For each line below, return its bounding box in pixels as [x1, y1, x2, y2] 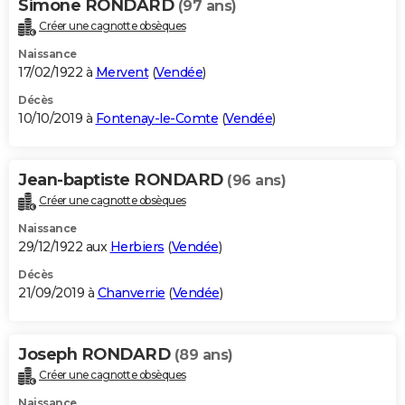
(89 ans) [174, 345, 233, 363]
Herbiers [109, 238, 165, 255]
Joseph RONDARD [18, 344, 174, 364]
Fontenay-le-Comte [95, 109, 218, 127]
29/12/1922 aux [18, 238, 110, 255]
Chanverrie [97, 284, 165, 301]
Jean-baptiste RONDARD [18, 169, 227, 190]
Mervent [95, 63, 148, 80]
